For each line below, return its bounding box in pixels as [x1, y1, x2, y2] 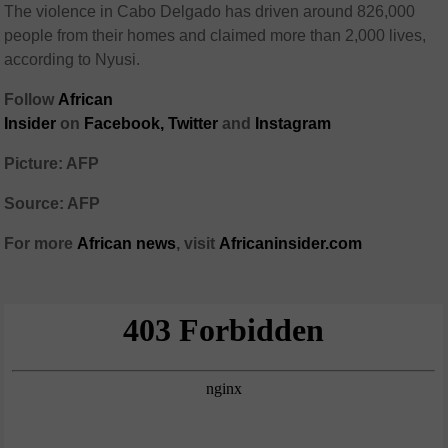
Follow [4, 91, 59, 108]
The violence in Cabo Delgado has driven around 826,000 [4, 3, 416, 20]
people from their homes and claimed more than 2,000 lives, [4, 27, 427, 44]
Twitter [168, 115, 219, 132]
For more [4, 235, 74, 252]
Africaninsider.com [219, 235, 367, 252]
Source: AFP [4, 195, 101, 212]
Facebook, [84, 115, 165, 132]
